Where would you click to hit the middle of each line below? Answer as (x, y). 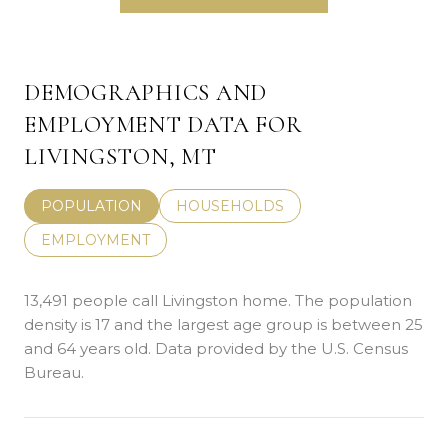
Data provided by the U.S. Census (279, 348)
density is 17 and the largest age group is (177, 324)
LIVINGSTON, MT (120, 156)
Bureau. (54, 372)
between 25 (377, 324)
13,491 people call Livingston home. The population (218, 300)
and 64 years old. (87, 348)
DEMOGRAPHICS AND (145, 92)
